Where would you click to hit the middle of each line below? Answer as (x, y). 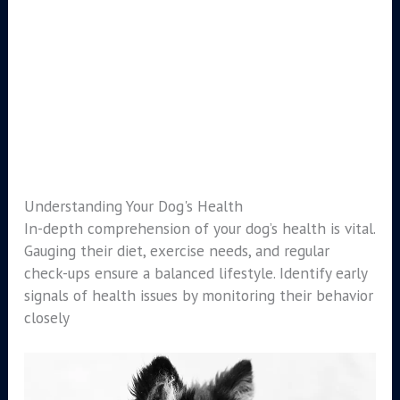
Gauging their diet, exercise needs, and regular (176, 250)
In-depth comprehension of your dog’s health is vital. (199, 228)
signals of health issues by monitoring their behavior (198, 295)
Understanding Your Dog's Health (133, 205)
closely (46, 317)
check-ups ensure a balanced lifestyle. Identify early (195, 272)
